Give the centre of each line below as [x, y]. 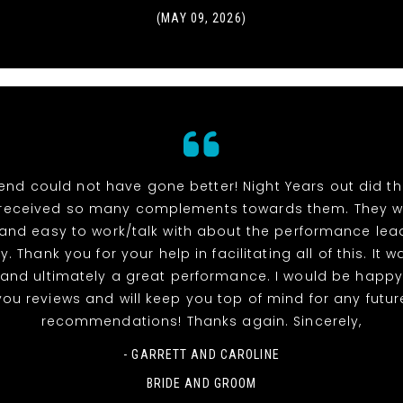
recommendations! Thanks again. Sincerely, [201, 322]
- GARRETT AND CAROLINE [201, 355]
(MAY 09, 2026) [201, 18]
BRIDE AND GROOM [201, 384]
